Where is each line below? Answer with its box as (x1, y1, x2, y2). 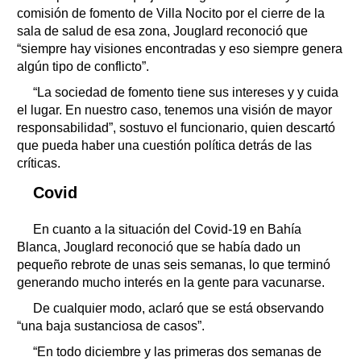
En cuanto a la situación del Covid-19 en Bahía (33, 222, 301, 236)
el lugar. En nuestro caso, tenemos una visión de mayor (17, 102, 332, 117)
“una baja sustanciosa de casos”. (17, 318, 205, 333)
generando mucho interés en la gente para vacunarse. (17, 275, 325, 289)
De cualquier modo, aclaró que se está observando (33, 301, 324, 315)
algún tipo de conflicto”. (17, 59, 149, 73)
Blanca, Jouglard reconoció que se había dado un (17, 239, 301, 254)
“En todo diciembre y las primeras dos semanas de (33, 344, 322, 359)
